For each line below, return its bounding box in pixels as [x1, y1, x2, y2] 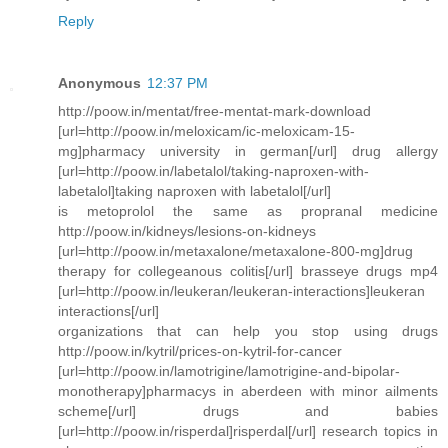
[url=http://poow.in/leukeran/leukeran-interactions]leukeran [58, 282, 425, 299]
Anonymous [58, 74, 141, 91]
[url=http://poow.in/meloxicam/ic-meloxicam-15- [58, 122, 355, 139]
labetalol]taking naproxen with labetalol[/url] [58, 182, 331, 199]
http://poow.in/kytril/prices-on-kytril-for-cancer [58, 342, 342, 359]
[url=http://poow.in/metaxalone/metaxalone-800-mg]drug [58, 242, 413, 259]
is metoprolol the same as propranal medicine [58, 202, 438, 219]
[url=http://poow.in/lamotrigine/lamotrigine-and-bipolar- [58, 362, 400, 379]
